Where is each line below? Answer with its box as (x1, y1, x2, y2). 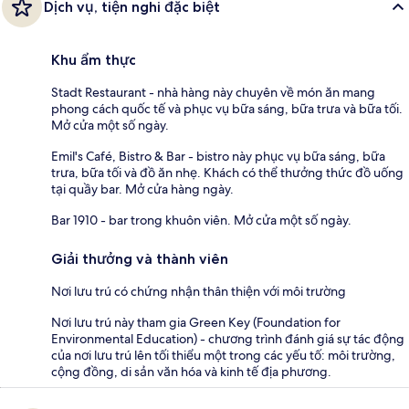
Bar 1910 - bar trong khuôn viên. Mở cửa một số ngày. (51, 211, 351, 228)
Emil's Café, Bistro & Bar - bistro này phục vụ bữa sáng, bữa (51, 147, 385, 164)
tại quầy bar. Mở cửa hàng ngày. (51, 180, 234, 197)
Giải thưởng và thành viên (51, 249, 228, 267)
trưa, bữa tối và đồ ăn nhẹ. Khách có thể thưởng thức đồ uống (51, 163, 404, 181)
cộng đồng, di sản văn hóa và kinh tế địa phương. (51, 362, 331, 380)
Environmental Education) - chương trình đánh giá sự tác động (51, 330, 404, 347)
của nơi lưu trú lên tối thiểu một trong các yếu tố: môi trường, (51, 346, 395, 363)
